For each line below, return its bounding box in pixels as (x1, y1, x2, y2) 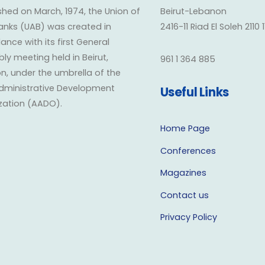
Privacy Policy (160, 211, 217, 224)
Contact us (160, 189, 209, 201)
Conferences (160, 144, 216, 157)
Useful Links (160, 83, 229, 101)
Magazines (160, 167, 206, 179)
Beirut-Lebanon (160, 5, 227, 17)
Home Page (160, 122, 210, 135)
